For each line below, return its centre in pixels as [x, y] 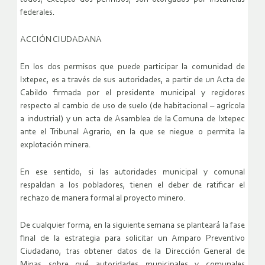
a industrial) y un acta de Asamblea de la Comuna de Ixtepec [132, 119]
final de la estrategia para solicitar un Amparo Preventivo [132, 239]
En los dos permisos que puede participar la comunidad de [132, 67]
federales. [38, 13]
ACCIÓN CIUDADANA [61, 40]
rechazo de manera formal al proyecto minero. [103, 199]
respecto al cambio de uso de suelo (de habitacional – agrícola [132, 106]
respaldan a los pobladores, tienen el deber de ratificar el [132, 186]
